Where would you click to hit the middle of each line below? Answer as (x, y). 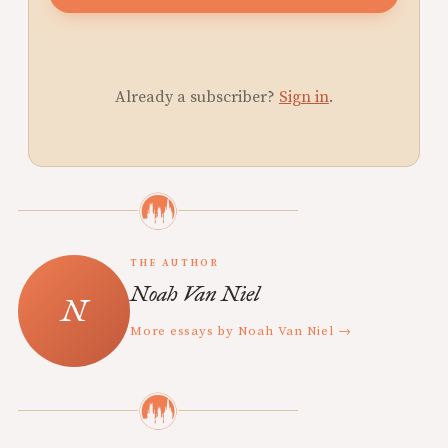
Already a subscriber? (197, 96)
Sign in (304, 96)
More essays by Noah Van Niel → (241, 330)
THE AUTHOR (175, 262)
